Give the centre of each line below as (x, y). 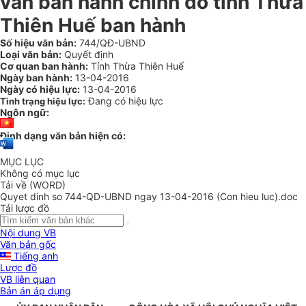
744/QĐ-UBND (111, 43)
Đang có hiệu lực (126, 101)
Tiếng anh (34, 256)
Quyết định (87, 54)
